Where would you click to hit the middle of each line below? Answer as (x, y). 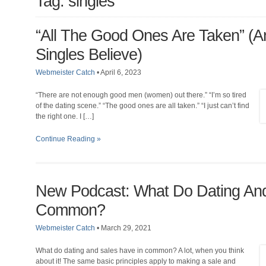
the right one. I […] (65, 116)
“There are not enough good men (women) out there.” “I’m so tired (141, 95)
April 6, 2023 (121, 72)
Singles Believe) (89, 55)
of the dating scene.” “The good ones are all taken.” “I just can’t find (142, 106)
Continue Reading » (68, 139)
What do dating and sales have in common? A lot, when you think (140, 251)
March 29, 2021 (126, 228)
